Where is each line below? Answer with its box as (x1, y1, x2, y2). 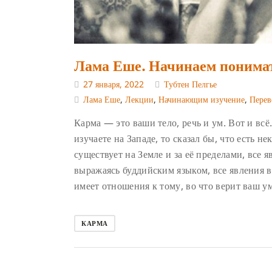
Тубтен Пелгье (164, 78, 217, 90)
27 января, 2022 (83, 78, 144, 90)
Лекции (125, 93, 154, 105)
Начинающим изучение (158, 93, 245, 105)
